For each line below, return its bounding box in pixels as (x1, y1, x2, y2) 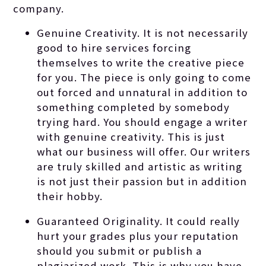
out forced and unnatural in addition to (37, 85, 248, 100)
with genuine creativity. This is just (37, 129, 226, 144)
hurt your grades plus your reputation (37, 229, 239, 243)
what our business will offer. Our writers (37, 144, 251, 159)
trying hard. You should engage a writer (37, 115, 248, 129)
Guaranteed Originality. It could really (37, 214, 240, 229)
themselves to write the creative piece (37, 55, 245, 70)
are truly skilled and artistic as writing (37, 159, 243, 174)
